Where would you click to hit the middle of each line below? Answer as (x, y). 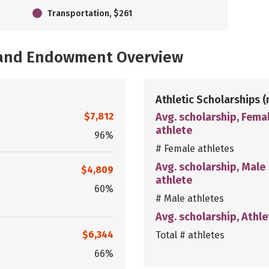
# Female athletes (195, 148)
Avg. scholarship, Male (210, 167)
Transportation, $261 (90, 13)
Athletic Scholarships (209, 99)
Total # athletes (190, 235)
